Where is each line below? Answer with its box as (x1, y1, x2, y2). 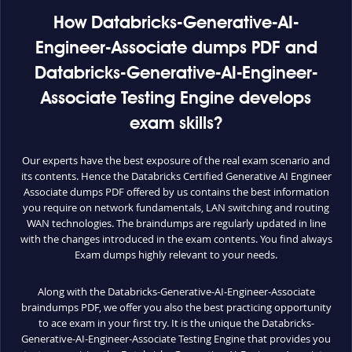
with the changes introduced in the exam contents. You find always (20, 231, 332, 246)
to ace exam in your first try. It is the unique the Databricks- (38, 315, 314, 330)
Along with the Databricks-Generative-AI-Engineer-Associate (37, 284, 315, 299)
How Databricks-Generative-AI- (53, 14, 299, 32)
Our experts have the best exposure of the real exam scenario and (22, 152, 330, 167)
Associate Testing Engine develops (41, 90, 311, 108)
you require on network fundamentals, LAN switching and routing (23, 200, 329, 214)
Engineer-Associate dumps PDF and (35, 39, 317, 57)
